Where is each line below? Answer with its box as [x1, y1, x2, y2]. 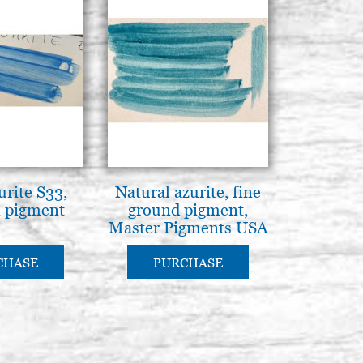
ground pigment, [128, 199, 248, 220]
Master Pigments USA [109, 216, 267, 238]
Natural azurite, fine [115, 181, 261, 203]
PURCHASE [153, 254, 223, 271]
